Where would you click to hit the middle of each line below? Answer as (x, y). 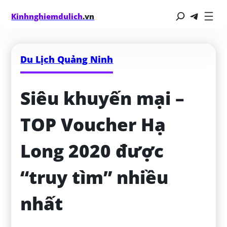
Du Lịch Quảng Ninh (67, 59)
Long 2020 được (92, 151)
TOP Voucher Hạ (93, 125)
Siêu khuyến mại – (103, 98)
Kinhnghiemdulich (47, 16)
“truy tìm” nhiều (94, 177)
